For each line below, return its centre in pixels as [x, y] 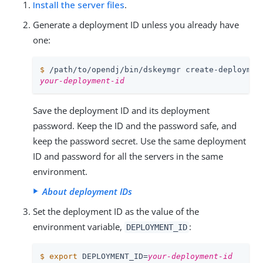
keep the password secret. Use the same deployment [139, 141]
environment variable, [79, 226]
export [63, 256]
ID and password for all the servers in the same [128, 156]
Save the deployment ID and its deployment [121, 110]
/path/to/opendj [85, 69]
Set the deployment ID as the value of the [116, 211]
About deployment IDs [87, 191]
